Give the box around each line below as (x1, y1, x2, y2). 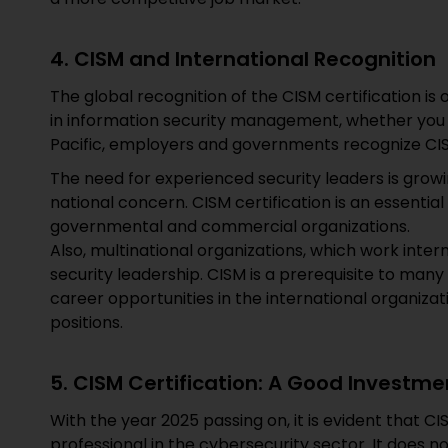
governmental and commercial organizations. (50, 215, 410, 238)
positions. (50, 311, 123, 334)
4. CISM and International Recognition (50, 45, 436, 73)
